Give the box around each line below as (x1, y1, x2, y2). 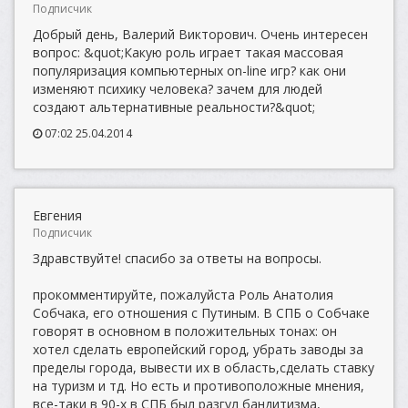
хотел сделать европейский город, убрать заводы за (33, 341, 363, 358)
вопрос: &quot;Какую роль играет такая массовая (33, 44, 343, 61)
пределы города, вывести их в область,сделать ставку (33, 359, 374, 376)
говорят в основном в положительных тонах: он (33, 322, 337, 340)
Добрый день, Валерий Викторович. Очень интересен (33, 25, 368, 43)
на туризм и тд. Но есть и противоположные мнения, (33, 377, 364, 394)
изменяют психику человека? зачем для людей (33, 80, 322, 97)
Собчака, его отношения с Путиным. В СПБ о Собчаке (33, 304, 370, 321)
